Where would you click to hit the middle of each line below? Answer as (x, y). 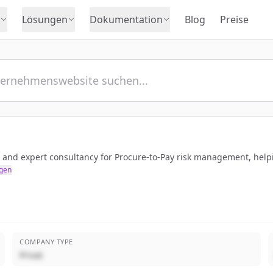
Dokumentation (126, 19)
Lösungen (45, 19)
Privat (31, 255)
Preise (234, 19)
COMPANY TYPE (46, 242)
